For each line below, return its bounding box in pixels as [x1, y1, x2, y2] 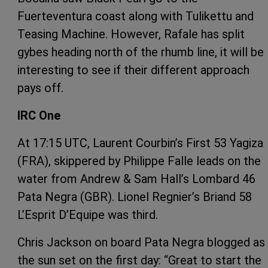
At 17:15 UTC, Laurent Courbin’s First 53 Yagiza [17, 136, 263, 151]
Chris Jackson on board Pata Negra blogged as [17, 235, 265, 250]
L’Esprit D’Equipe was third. [17, 208, 158, 223]
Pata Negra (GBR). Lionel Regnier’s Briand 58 [17, 190, 252, 205]
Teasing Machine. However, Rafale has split [17, 27, 245, 42]
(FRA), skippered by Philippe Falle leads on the [17, 154, 261, 169]
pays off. [17, 81, 63, 96]
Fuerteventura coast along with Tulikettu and [17, 9, 254, 24]
